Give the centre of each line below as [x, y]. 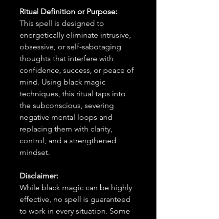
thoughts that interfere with [66, 58]
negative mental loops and [66, 117]
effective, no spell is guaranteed [75, 199]
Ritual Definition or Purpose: [68, 11]
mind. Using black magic [63, 82]
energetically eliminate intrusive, [75, 35]
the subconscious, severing [67, 105]
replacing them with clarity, [66, 129]
